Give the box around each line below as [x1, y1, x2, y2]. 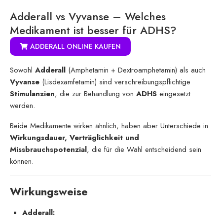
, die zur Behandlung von [55, 88, 136, 99]
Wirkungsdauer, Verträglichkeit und [10, 132, 139, 143]
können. [10, 155, 34, 167]
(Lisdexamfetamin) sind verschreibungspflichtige [39, 76, 190, 87]
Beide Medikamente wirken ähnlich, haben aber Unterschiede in [10, 120, 208, 131]
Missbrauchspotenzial [10, 144, 87, 155]
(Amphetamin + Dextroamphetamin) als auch [66, 64, 206, 75]
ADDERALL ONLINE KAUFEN [30, 41, 121, 51]
